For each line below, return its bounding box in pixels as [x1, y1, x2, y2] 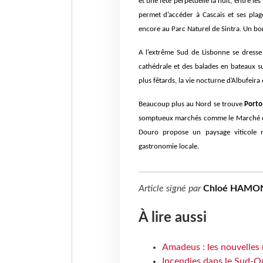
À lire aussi [138, 211, 207, 225]
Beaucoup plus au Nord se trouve [138, 100, 245, 109]
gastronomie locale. [138, 143, 199, 151]
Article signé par [138, 184, 203, 194]
